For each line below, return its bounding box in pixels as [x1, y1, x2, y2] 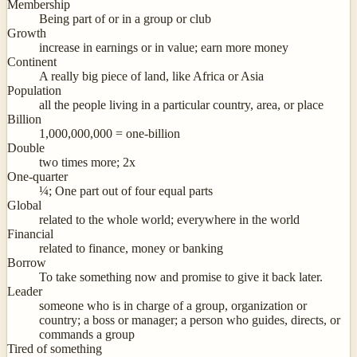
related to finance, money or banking [39, 241, 223, 256]
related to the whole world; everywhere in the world [39, 213, 300, 227]
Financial [7, 227, 53, 241]
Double [7, 141, 45, 155]
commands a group [39, 328, 135, 342]
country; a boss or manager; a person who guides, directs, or [39, 313, 340, 328]
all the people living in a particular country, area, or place [39, 98, 324, 112]
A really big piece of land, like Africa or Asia [39, 69, 264, 84]
